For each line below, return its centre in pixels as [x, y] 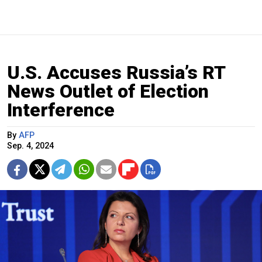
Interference [61, 110]
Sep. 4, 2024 [30, 146]
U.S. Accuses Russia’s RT [116, 73]
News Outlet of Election [108, 92]
